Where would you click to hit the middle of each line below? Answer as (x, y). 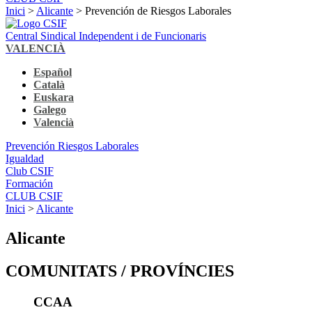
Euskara (54, 97)
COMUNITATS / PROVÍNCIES (120, 271)
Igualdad (25, 158)
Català (49, 84)
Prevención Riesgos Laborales (72, 146)
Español (53, 72)
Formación (29, 183)
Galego (50, 109)
